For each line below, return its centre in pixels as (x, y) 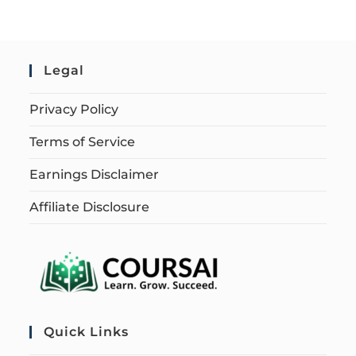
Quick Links (87, 332)
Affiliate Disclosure (90, 207)
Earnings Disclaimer (95, 175)
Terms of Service (83, 142)
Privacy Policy (74, 110)
